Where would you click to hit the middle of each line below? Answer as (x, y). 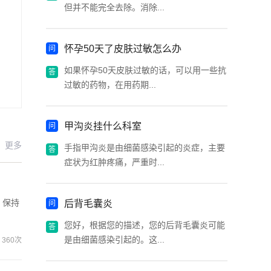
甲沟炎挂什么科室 (103, 126)
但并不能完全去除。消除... (114, 7)
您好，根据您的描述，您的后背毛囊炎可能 (145, 225)
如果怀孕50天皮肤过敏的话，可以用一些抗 (145, 70)
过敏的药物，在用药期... (110, 85)
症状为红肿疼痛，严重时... (114, 162)
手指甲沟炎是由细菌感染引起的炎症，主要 (145, 148)
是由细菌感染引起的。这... (114, 240)
